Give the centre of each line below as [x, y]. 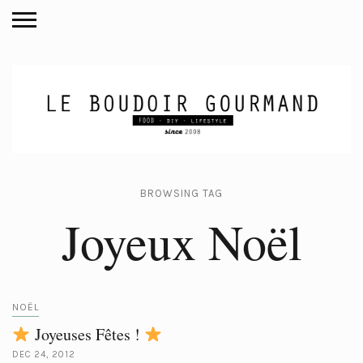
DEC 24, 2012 [44, 354]
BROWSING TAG [181, 193]
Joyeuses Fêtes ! [87, 334]
